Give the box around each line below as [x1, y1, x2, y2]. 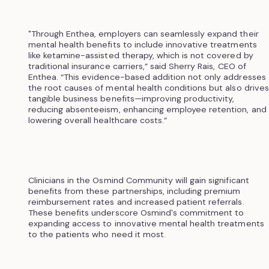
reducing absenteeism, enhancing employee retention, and [28, 103, 267, 115]
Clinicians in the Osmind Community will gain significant [28, 174, 249, 186]
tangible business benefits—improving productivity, [28, 92, 235, 104]
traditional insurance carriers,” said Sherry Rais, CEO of [28, 60, 246, 71]
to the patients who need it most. [28, 228, 166, 240]
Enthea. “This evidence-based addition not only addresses [28, 71, 266, 82]
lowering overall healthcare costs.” [28, 114, 170, 125]
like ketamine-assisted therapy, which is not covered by [28, 49, 253, 61]
